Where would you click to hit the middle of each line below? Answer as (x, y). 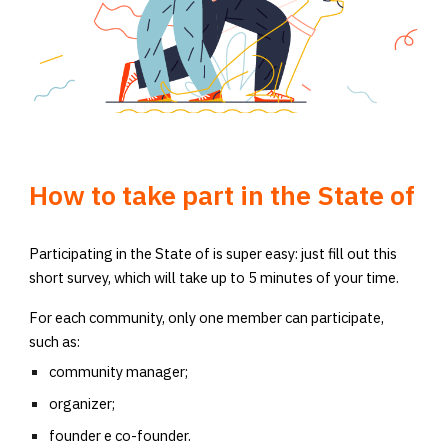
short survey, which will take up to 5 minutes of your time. (214, 278)
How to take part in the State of (222, 194)
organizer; (84, 403)
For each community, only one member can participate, (207, 317)
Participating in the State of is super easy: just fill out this (213, 254)
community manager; (120, 371)
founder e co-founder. (120, 435)
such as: (55, 341)
